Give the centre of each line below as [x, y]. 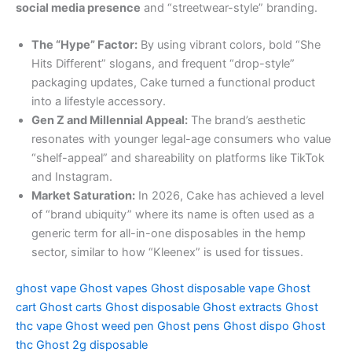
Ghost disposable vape [213, 289]
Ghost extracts [242, 308]
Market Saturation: [83, 196]
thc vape [39, 326]
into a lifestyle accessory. [99, 102]
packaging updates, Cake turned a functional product [173, 83]
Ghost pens [189, 326]
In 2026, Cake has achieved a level [229, 196]
